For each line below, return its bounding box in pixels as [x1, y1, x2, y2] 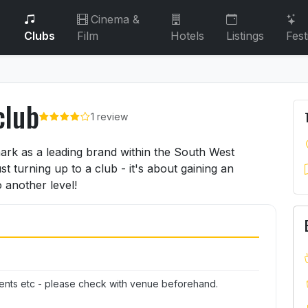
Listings [226, 29, 265, 43]
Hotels [170, 29, 205, 43]
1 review [90, 110, 128, 122]
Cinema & [90, 12, 140, 26]
